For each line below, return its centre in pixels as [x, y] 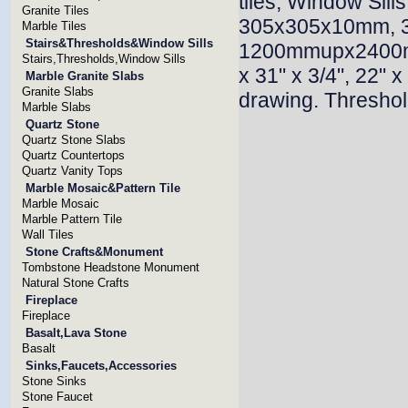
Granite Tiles [56, 10]
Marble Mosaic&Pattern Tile [103, 188]
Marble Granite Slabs [85, 76]
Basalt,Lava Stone [76, 333]
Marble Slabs [56, 107]
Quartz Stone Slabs [74, 140]
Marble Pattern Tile [72, 219]
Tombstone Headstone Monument [111, 267]
